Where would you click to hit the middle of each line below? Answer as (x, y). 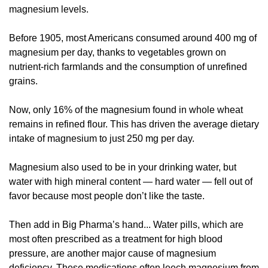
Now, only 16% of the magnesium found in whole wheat (126, 110)
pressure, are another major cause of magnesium (112, 254)
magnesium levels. (50, 10)
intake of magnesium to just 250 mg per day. (103, 139)
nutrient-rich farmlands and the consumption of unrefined (128, 67)
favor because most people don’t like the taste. (108, 196)
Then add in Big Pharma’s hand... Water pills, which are (126, 225)
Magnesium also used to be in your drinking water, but (123, 167)
